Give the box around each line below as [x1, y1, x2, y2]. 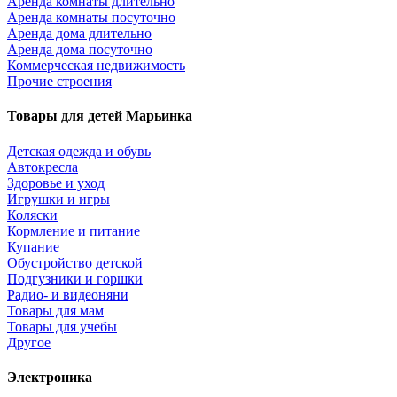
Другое [7, 334, 51, 350]
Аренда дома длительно [7, 26, 152, 42]
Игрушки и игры [7, 191, 110, 206]
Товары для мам [7, 302, 104, 318]
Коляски [7, 206, 58, 222]
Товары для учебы [7, 318, 117, 334]
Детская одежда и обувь [7, 143, 151, 159]
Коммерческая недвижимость [7, 58, 185, 74]
